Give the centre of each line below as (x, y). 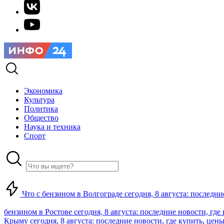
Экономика (43, 91)
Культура (39, 100)
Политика (41, 109)
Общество (41, 118)
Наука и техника (52, 127)
